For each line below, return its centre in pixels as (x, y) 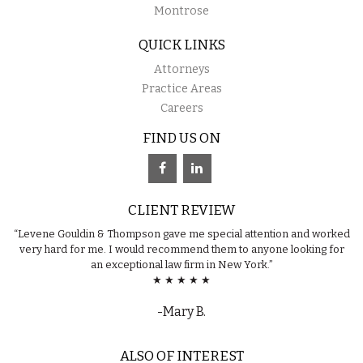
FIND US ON (181, 138)
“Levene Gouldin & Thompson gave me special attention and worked (181, 233)
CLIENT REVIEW (181, 210)
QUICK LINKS (181, 45)
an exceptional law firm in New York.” (181, 264)
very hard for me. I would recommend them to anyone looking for (181, 249)
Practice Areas (181, 88)
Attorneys (181, 69)
